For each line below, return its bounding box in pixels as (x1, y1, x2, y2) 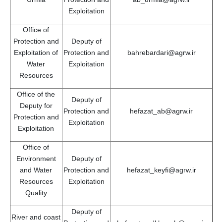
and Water (20, 166, 52, 174)
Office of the (17, 90, 55, 98)
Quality (25, 188, 47, 197)
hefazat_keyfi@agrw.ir (126, 166, 196, 174)
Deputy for (19, 101, 53, 110)
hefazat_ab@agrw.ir (130, 107, 193, 115)
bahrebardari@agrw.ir (127, 48, 196, 56)
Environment (16, 154, 56, 163)
